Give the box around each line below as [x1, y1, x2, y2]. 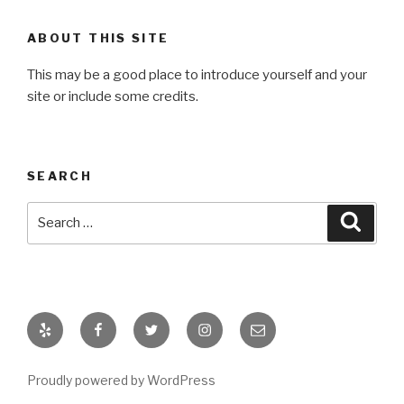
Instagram [197, 313, 268, 331]
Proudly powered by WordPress [27, 372, 216, 388]
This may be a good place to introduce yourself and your [27, 66, 367, 83]
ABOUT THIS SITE [27, 31, 170, 46]
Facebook [90, 313, 160, 331]
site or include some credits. [27, 87, 198, 105]
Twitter [143, 313, 196, 331]
